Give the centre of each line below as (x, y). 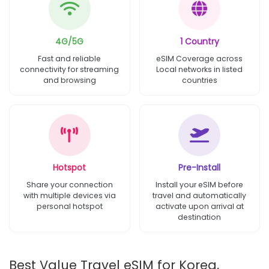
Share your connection (69, 184)
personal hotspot (69, 206)
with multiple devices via (69, 195)
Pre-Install (200, 167)
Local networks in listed (200, 69)
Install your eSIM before (200, 184)
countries (199, 80)
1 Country (199, 41)
